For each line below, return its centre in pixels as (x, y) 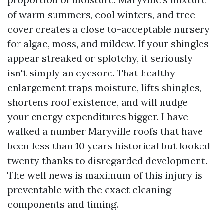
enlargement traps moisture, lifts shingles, (104, 87)
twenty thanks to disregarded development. (107, 160)
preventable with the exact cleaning (89, 190)
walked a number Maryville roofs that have (105, 131)
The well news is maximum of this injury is (105, 175)
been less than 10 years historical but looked (109, 146)
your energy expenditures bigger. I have (98, 117)
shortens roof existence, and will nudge (98, 102)
